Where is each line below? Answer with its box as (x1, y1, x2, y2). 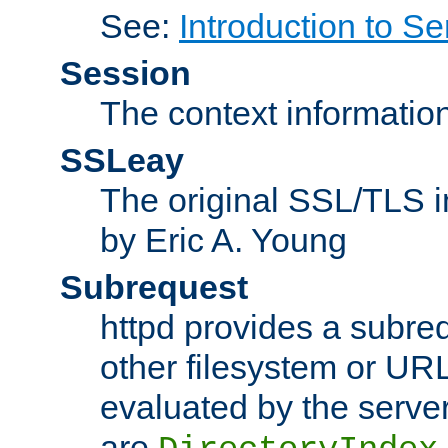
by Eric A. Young (100, 220, 347, 259)
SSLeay (60, 140, 184, 179)
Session (60, 53, 191, 92)
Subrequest (60, 267, 248, 306)
